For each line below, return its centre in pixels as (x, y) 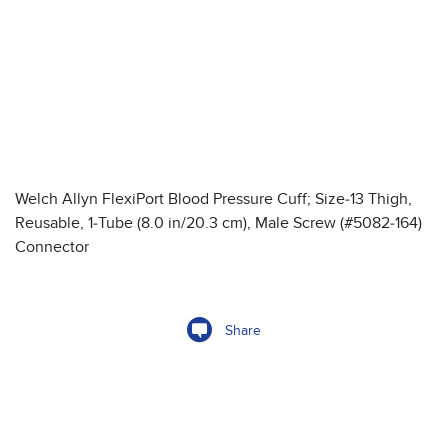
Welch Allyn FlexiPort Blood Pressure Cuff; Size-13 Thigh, (213, 199)
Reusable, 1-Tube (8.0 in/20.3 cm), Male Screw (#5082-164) (218, 223)
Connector (52, 247)
